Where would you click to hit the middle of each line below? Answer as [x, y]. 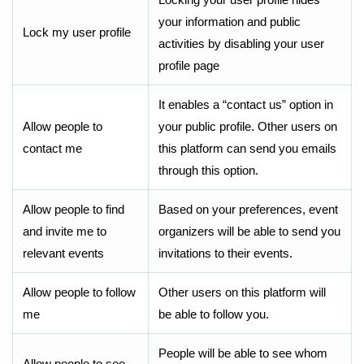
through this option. [208, 170]
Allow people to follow [79, 292]
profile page [189, 65]
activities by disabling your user [241, 43]
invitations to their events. [225, 253]
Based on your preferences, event [248, 209]
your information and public [230, 22]
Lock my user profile [77, 32]
